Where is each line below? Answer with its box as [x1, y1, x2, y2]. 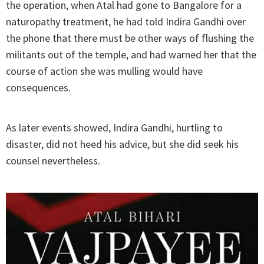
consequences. [6, 81, 71, 95]
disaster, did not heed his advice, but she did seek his [6, 137, 239, 151]
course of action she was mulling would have [6, 64, 203, 78]
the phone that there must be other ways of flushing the [6, 31, 254, 45]
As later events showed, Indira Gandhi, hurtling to [6, 121, 223, 135]
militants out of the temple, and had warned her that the [6, 48, 256, 62]
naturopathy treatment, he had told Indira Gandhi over [6, 15, 246, 29]
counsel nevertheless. [6, 154, 100, 168]
